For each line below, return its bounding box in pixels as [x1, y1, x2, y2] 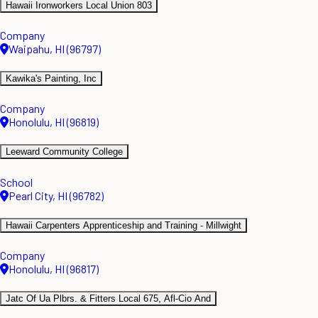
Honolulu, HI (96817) [9, 261, 99, 275]
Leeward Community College [6, 146, 123, 158]
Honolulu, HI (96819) [9, 115, 99, 129]
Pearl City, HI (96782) [9, 188, 104, 202]
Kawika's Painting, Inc [6, 73, 97, 84]
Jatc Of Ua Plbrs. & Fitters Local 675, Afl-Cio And [6, 293, 211, 305]
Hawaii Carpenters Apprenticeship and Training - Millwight [6, 219, 241, 231]
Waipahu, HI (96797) [9, 41, 101, 55]
